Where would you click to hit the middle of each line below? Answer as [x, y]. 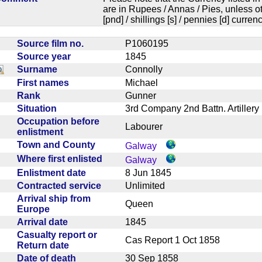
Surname [39, 69]
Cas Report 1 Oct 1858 [177, 240]
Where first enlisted [62, 158]
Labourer [149, 126]
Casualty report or [57, 235]
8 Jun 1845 [153, 173]
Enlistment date [54, 173]
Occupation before [58, 121]
